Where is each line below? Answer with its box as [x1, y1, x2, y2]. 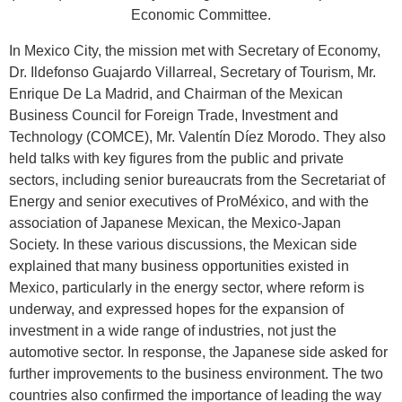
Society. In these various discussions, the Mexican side [9, 237, 357, 252]
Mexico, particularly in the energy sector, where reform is [9, 280, 364, 295]
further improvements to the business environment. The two [9, 366, 383, 381]
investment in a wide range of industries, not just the [9, 323, 336, 338]
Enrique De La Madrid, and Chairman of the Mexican [9, 86, 343, 101]
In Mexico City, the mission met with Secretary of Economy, [9, 43, 380, 58]
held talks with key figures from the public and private [9, 151, 344, 166]
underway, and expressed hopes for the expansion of [9, 301, 344, 317]
